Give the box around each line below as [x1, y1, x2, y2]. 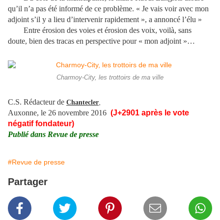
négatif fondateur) [8, 119, 74, 128]
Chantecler [66, 99, 99, 107]
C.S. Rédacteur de [8, 98, 64, 107]
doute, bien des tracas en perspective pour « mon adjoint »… [8, 37, 195, 46]
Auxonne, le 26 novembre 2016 [8, 109, 110, 117]
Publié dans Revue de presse [8, 130, 99, 139]
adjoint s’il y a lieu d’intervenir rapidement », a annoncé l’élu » [8, 15, 202, 24]
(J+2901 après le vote [110, 109, 189, 117]
